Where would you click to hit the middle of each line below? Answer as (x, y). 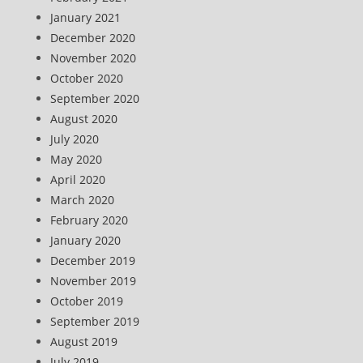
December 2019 (93, 261)
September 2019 (95, 321)
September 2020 (95, 98)
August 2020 (84, 119)
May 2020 (77, 159)
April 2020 (78, 179)
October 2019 (87, 301)
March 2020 (83, 200)
